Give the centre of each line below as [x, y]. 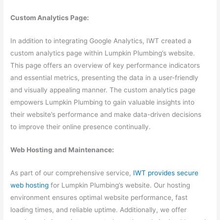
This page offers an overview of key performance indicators [105, 65]
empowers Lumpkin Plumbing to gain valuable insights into [103, 102]
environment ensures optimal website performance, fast [99, 197]
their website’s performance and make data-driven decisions [106, 114]
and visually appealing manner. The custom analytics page [103, 90]
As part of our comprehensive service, [71, 173]
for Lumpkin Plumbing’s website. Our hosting [120, 185]
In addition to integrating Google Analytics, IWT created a [101, 41]
